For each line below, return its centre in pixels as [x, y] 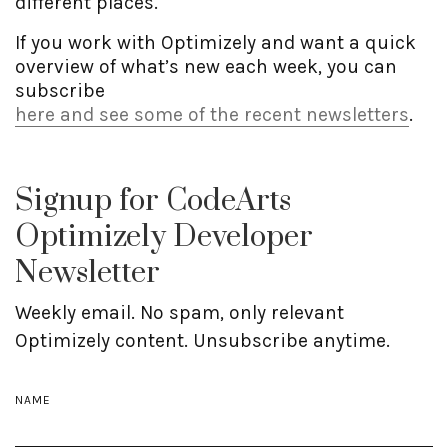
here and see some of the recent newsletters [212, 115]
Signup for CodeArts [153, 201]
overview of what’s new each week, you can [206, 67]
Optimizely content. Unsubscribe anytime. [202, 341]
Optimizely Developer [164, 237]
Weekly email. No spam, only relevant [179, 313]
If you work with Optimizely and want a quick [215, 43]
